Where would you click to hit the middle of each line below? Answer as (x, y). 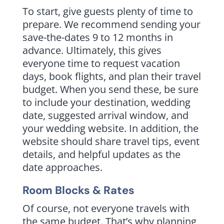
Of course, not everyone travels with (106, 208)
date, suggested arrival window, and (105, 115)
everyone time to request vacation (101, 63)
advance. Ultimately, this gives (92, 50)
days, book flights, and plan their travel (111, 76)
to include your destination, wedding (106, 102)
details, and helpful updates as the (101, 154)
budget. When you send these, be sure (110, 89)
